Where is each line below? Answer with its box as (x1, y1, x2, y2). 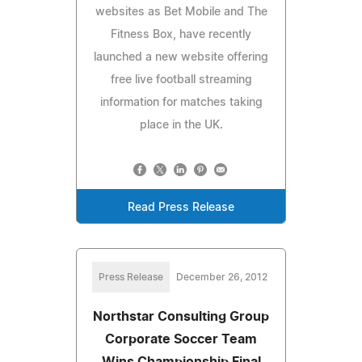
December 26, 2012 (175, 271, 267, 282)
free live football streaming (110, 74, 252, 86)
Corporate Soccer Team (105, 332, 257, 346)
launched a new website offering (94, 51, 268, 63)
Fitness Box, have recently (111, 28, 251, 40)
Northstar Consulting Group (93, 309, 269, 323)
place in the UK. (139, 119, 223, 131)
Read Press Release (128, 201, 234, 213)
